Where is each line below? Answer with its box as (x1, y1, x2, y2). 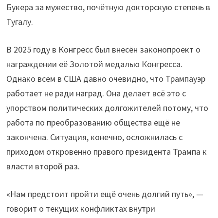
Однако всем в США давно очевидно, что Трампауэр (6, 73, 205, 84)
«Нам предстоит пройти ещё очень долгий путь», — (6, 188, 203, 200)
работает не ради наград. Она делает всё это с (6, 87, 186, 99)
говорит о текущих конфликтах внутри (6, 202, 155, 214)
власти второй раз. (6, 160, 80, 172)
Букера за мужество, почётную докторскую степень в (6, 1, 210, 13)
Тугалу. (6, 16, 33, 27)
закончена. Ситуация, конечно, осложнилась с (6, 131, 182, 143)
